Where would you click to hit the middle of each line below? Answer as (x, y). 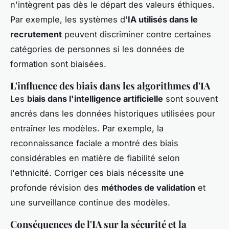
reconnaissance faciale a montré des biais (94, 143)
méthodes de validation (148, 188)
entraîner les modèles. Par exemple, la (87, 129)
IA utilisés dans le (163, 20)
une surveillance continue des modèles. (90, 203)
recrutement (36, 35)
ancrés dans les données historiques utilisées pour (113, 114)
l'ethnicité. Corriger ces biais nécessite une (97, 173)
